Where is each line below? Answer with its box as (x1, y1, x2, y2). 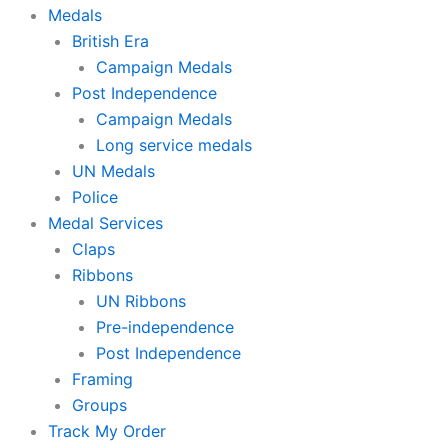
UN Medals (72, 160, 155, 181)
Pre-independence (96, 316, 234, 337)
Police (72, 186, 118, 207)
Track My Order (48, 420, 166, 441)
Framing (72, 368, 133, 389)
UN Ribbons (96, 290, 186, 311)
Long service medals (96, 134, 252, 155)
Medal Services (48, 212, 163, 233)
